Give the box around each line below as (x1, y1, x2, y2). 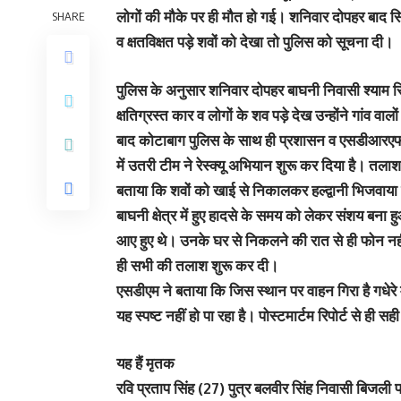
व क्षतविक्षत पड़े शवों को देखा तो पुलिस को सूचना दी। (116, 32, 393, 51)
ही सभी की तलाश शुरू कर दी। (116, 255, 278, 275)
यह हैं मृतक (116, 354, 175, 372)
